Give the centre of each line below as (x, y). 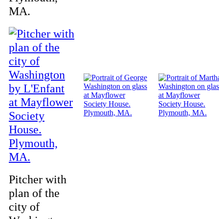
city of (24, 207)
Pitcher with (38, 179)
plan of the (34, 193)
